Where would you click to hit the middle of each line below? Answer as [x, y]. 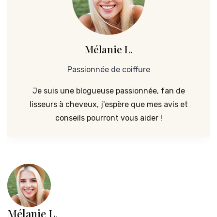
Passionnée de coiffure [108, 70]
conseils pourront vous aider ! [108, 118]
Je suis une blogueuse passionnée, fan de [108, 91]
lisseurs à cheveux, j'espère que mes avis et [108, 105]
